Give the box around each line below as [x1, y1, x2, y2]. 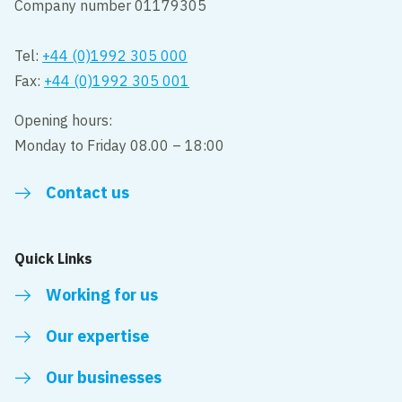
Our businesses [46, 366, 162, 388]
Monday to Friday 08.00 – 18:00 [14, 135, 225, 154]
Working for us [46, 284, 159, 305]
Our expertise [46, 325, 150, 346]
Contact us [46, 181, 130, 203]
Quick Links [14, 249, 93, 267]
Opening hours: [14, 110, 113, 129]
